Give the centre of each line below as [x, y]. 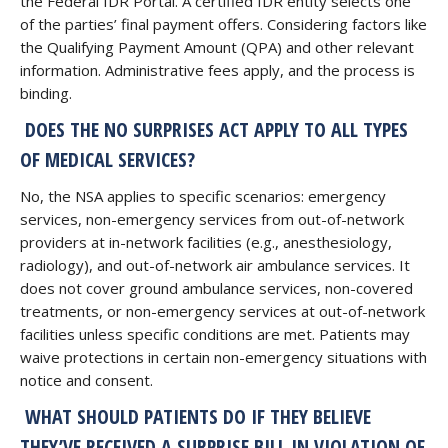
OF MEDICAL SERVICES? [107, 159]
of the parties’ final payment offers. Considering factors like [223, 24]
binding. [46, 93]
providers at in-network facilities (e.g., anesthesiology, [206, 242]
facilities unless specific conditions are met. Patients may [215, 334]
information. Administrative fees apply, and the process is [217, 70]
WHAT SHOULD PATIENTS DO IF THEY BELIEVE [195, 416]
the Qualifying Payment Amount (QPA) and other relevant [217, 47]
